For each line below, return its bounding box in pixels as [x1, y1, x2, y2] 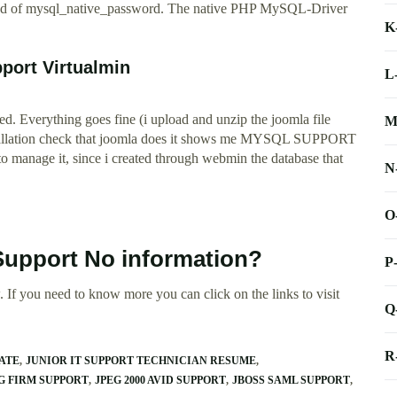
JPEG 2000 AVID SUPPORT [95, 374, 226, 387]
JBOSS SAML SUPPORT [232, 374, 350, 387]
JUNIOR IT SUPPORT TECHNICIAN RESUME [26, 354, 256, 368]
